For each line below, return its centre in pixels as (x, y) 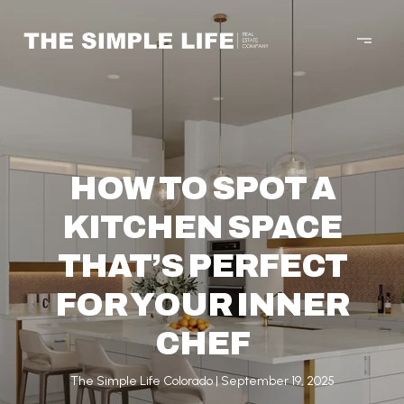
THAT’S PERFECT (202, 266)
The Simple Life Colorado (141, 381)
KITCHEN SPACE (202, 227)
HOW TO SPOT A (202, 188)
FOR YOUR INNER (202, 305)
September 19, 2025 (277, 381)
